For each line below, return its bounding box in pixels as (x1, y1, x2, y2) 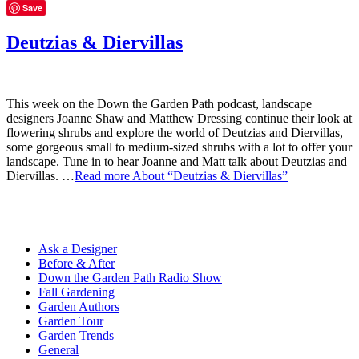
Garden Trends (38, 328, 114, 342)
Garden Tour (38, 313, 103, 328)
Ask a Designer (38, 241, 117, 256)
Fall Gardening (38, 284, 115, 299)
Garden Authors (38, 299, 119, 313)
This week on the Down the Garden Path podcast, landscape (6, 96, 312, 111)
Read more (75, 168, 132, 183)
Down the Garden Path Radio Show (38, 270, 222, 284)
